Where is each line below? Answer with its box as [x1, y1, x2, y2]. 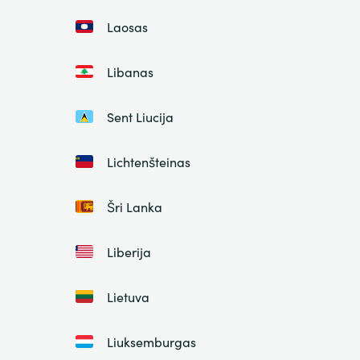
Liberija [106, 243, 151, 261]
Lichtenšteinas [106, 153, 190, 171]
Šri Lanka [106, 198, 162, 216]
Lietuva [106, 288, 149, 306]
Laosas [106, 18, 148, 36]
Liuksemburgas [106, 333, 196, 351]
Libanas [106, 63, 153, 81]
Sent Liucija [106, 108, 174, 126]
